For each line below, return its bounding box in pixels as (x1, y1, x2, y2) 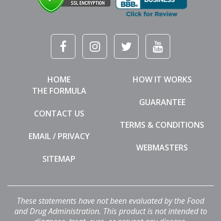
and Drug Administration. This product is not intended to (14, 205, 207, 217)
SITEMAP (42, 153, 75, 164)
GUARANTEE (139, 96, 185, 108)
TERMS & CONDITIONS (120, 119, 204, 130)
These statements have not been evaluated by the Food (17, 195, 204, 206)
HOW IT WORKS (132, 74, 192, 85)
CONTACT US (34, 108, 84, 119)
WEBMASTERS (136, 142, 188, 153)
